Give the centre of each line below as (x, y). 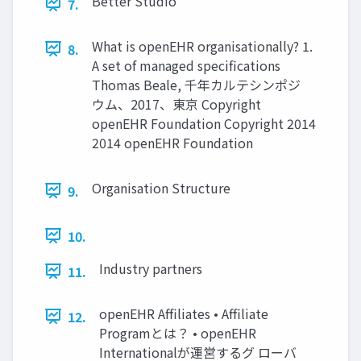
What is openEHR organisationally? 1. (202, 46)
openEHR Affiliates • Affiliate (184, 313)
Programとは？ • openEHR (178, 332)
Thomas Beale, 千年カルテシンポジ (196, 84)
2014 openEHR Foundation (172, 142)
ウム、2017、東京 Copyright (176, 104)
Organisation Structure (161, 187)
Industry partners (151, 268)
